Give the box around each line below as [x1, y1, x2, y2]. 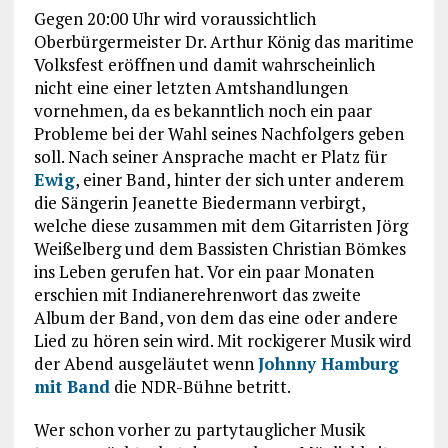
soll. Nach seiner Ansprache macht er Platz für [33, 144, 387, 168]
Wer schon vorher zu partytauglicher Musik [33, 417, 365, 441]
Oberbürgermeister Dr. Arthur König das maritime [33, 29, 414, 53]
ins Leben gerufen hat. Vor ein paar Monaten [33, 259, 374, 283]
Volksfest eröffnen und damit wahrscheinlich [33, 52, 375, 76]
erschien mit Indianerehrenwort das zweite [33, 282, 361, 306]
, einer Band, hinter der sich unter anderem [74, 167, 404, 191]
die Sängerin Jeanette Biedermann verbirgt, [33, 190, 365, 214]
